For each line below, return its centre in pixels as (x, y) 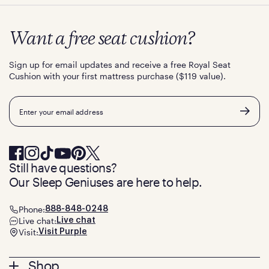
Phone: (32, 210)
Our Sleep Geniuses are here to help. (106, 182)
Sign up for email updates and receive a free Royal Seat (120, 65)
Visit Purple (63, 232)
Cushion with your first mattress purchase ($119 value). (117, 76)
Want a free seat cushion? (102, 40)
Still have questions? (63, 168)
